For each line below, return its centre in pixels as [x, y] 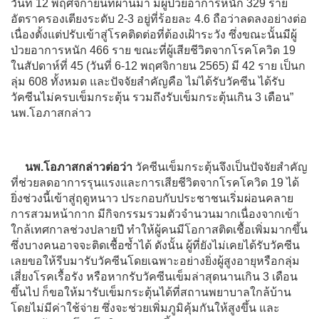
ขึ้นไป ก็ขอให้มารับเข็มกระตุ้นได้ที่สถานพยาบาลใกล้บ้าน [151, 292]
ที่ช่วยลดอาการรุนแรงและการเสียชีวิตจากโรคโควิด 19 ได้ [155, 182]
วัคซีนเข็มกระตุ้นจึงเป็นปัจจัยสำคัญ [220, 167]
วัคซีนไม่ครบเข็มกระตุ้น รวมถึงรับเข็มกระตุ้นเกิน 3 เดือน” [152, 97]
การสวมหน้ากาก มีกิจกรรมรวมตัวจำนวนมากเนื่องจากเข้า [155, 214]
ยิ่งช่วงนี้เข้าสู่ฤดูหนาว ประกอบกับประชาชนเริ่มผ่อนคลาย [152, 198]
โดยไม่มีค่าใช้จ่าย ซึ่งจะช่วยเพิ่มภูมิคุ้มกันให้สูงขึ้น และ [145, 308]
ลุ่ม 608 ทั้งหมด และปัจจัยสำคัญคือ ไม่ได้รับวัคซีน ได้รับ [148, 81]
